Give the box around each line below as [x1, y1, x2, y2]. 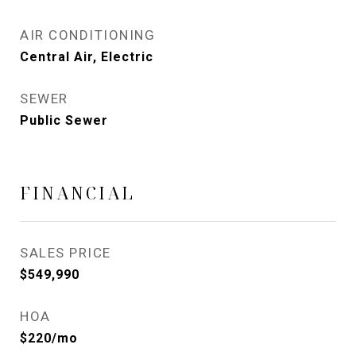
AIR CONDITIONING [20, 27, 155, 43]
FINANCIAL [20, 182, 135, 204]
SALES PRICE [20, 245, 111, 261]
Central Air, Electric [20, 49, 153, 64]
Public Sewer [20, 113, 108, 128]
